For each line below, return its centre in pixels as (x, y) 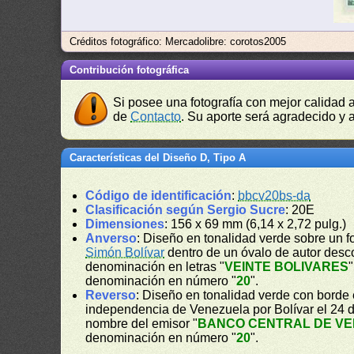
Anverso (111, 238)
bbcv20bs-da (275, 196)
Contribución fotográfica (130, 70)
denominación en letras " (155, 267)
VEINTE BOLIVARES (287, 267)
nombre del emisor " (142, 324)
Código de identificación (159, 196)
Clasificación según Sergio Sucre (186, 210)
